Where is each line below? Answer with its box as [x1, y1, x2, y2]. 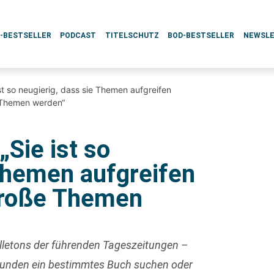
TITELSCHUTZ [105, 31, 159, 40]
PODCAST [60, 31, 97, 40]
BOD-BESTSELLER [168, 31, 235, 40]
